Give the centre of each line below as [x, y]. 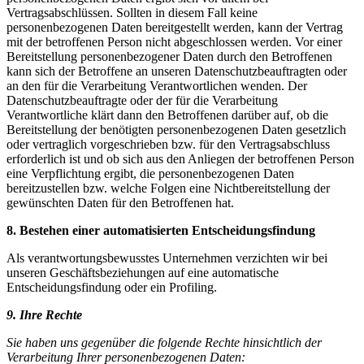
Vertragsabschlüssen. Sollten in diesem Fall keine [132, 12]
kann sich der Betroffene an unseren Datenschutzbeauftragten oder [177, 71]
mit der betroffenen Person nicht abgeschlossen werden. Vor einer [174, 41]
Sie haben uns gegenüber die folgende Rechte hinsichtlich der [164, 342]
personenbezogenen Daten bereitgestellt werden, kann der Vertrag [175, 27]
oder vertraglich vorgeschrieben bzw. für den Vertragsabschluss [168, 144]
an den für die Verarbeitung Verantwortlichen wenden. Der [157, 85]
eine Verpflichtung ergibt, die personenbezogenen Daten [150, 173]
